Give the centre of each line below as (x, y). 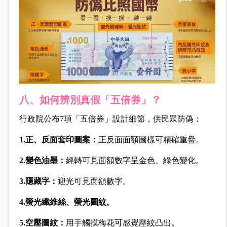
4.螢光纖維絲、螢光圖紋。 (67, 202)
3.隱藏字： (38, 181)
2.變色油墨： (42, 160)
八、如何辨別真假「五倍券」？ (90, 100)
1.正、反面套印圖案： (59, 139)
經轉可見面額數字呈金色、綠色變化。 (135, 160)
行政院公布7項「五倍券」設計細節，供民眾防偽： (110, 119)
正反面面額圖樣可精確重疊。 (151, 139)
